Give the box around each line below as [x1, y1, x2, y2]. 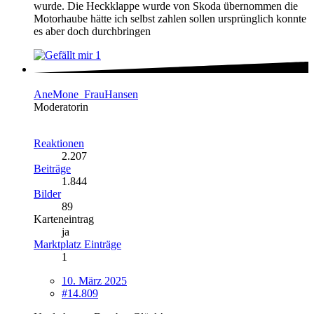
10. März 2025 [62, 274, 127, 287]
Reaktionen [34, 137, 84, 149]
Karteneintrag [34, 212, 94, 225]
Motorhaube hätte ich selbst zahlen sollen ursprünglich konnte [34, 12, 306, 25]
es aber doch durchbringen [34, 25, 151, 37]
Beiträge [34, 162, 71, 175]
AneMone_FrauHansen [34, 88, 138, 100]
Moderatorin [34, 100, 88, 113]
